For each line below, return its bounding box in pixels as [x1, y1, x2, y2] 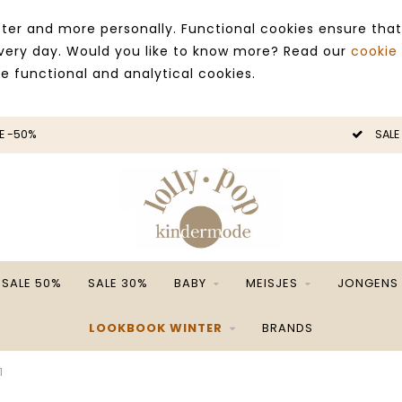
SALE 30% [88, 275, 148, 292]
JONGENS [337, 275, 398, 292]
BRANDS [262, 319, 313, 336]
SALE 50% [2, 275, 62, 292]
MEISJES [246, 275, 298, 292]
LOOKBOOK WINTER [89, 319, 223, 336]
